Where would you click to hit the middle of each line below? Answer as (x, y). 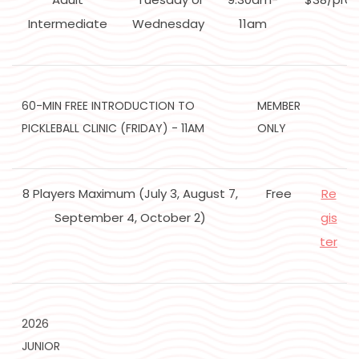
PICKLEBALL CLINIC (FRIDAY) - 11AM (113, 129)
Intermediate (67, 24)
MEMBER (279, 106)
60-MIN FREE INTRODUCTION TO (108, 106)
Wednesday (170, 24)
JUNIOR (41, 347)
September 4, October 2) (130, 218)
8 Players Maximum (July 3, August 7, (130, 194)
